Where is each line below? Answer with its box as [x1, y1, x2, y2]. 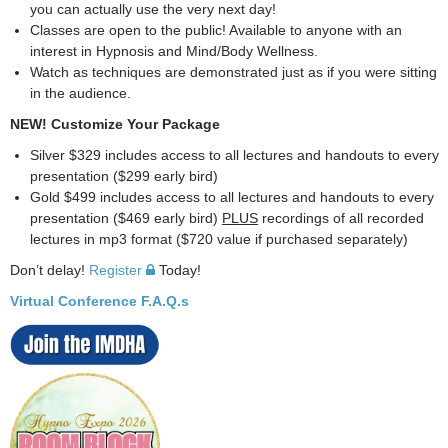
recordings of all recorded [258, 210, 424, 226]
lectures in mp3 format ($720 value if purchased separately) [30, 231, 408, 247]
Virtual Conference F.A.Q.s [10, 293, 189, 309]
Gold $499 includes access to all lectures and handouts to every [30, 189, 434, 205]
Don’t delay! [10, 262, 89, 278]
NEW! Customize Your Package [10, 116, 220, 132]
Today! [154, 262, 201, 278]
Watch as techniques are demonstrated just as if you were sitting [30, 64, 437, 80]
